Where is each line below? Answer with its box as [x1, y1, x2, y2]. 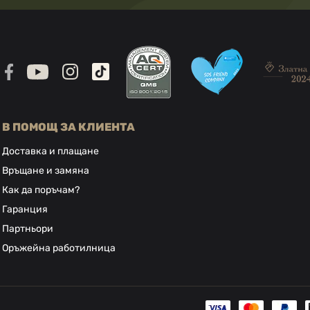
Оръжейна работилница [2, 242, 116, 254]
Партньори [2, 223, 54, 235]
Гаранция [2, 203, 48, 215]
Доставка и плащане [2, 145, 100, 157]
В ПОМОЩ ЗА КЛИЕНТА [2, 120, 136, 134]
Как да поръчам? [2, 184, 80, 196]
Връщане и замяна [2, 165, 90, 176]
